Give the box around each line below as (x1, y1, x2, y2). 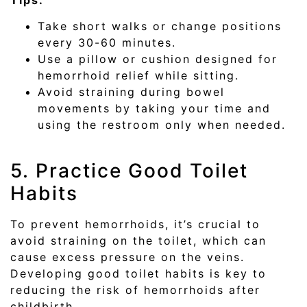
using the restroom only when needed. (38, 118, 286, 132)
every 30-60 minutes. (38, 36, 176, 50)
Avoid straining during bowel (38, 85, 225, 99)
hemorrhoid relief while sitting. (38, 69, 239, 83)
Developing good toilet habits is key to (10, 266, 267, 280)
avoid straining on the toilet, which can (10, 233, 267, 247)
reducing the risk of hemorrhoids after (10, 282, 260, 297)
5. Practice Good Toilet (10, 158, 248, 182)
